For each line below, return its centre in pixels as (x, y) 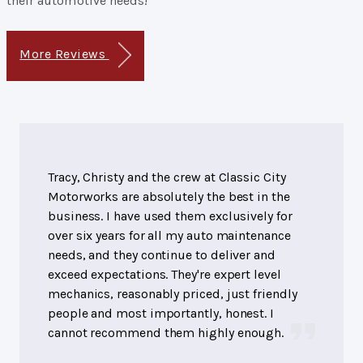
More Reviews (64, 53)
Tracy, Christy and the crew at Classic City (167, 177)
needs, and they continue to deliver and (162, 254)
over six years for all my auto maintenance (169, 235)
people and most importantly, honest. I (161, 313)
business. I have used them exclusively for (170, 216)
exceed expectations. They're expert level (164, 274)
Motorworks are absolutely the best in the (169, 196)
